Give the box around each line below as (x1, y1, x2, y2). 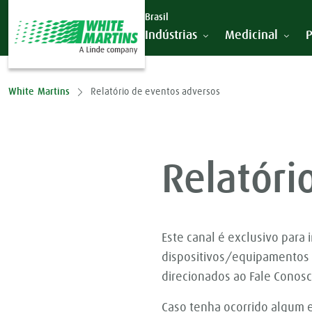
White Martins (8, 87, 70, 97)
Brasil (145, 13, 169, 23)
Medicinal (225, 29, 278, 42)
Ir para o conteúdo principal (8, 10, 162, 22)
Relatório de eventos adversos (91, 87, 220, 97)
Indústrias (145, 29, 197, 42)
